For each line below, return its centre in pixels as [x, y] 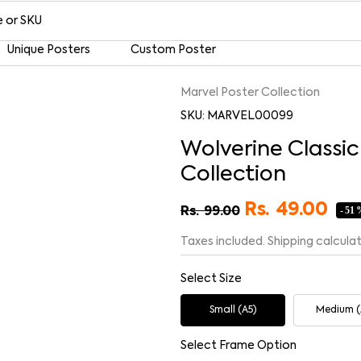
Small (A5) [233, 311]
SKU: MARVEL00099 [237, 116]
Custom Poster [173, 50]
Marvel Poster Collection [250, 93]
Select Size [211, 279]
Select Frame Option [239, 346]
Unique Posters [49, 50]
